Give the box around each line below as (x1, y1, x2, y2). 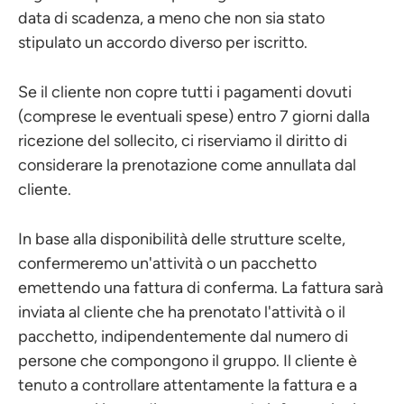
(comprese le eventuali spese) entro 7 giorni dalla (18, 106, 370, 126)
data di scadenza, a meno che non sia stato (18, 8, 325, 28)
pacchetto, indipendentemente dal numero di (18, 326, 348, 346)
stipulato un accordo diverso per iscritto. (18, 32, 308, 52)
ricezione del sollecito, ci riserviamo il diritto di (18, 131, 347, 151)
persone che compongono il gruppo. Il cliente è (18, 351, 357, 371)
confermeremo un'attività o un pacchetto (18, 253, 317, 273)
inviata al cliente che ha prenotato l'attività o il (18, 302, 345, 322)
